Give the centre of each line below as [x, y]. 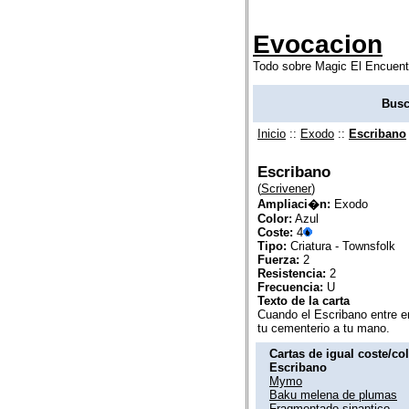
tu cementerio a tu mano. [324, 328]
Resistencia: [292, 273]
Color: [275, 218]
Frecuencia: [290, 287]
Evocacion [318, 44]
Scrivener [286, 188]
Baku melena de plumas [333, 394]
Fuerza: [278, 259]
